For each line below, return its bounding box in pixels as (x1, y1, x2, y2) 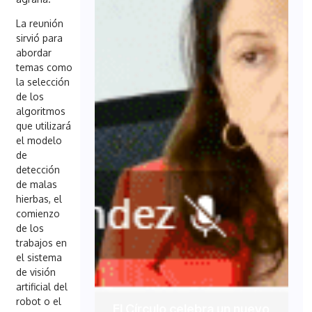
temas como (16, 61, 73, 74)
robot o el (16, 295, 62, 308)
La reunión (16, 17, 64, 30)
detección (16, 164, 61, 176)
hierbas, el (16, 193, 63, 205)
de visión (16, 266, 56, 279)
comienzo (16, 208, 61, 220)
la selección (16, 76, 70, 88)
